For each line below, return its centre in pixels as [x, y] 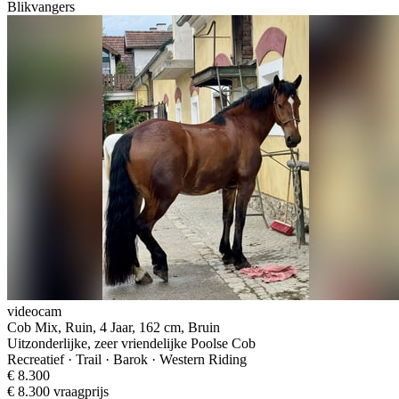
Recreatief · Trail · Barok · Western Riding [127, 359]
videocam [34, 311]
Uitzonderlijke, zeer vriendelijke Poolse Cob [131, 343]
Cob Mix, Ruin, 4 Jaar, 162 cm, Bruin [114, 327]
